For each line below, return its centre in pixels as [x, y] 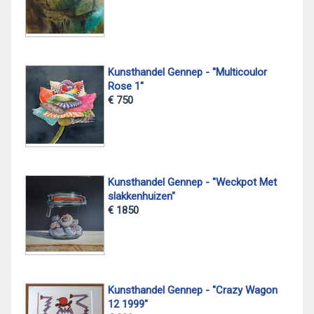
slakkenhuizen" [141, 197]
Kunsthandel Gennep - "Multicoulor [187, 73]
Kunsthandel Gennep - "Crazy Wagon [192, 290]
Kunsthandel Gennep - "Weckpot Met [192, 183]
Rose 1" [125, 87]
